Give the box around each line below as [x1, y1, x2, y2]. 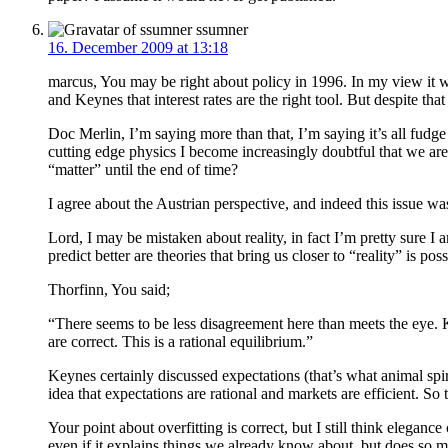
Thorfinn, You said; [48, 280, 170, 298]
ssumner [192, 20, 248, 38]
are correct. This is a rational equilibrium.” [48, 332, 313, 350]
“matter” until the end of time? [48, 160, 238, 178]
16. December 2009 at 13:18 [48, 38, 228, 56]
